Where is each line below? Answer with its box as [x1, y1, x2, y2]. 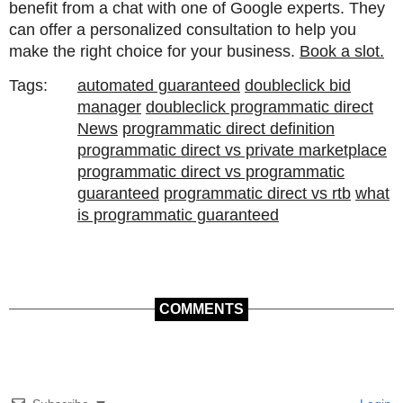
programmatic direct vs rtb [164, 184, 351, 203]
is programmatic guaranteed [77, 206, 279, 225]
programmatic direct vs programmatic [77, 163, 345, 182]
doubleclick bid [245, 76, 351, 95]
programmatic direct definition [122, 120, 335, 139]
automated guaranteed [77, 76, 240, 95]
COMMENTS [159, 301, 244, 318]
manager [77, 98, 141, 117]
